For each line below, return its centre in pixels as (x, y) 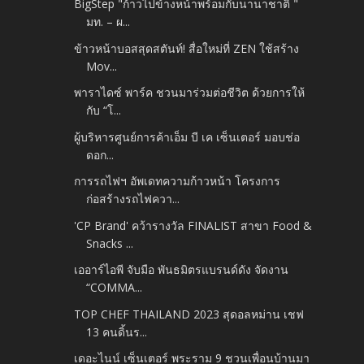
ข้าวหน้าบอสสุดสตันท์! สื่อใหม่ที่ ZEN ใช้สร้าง (187, 48)
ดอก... (100, 154)
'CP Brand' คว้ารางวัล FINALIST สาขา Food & (193, 225)
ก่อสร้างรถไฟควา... (133, 199)
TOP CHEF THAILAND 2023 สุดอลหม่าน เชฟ (189, 314)
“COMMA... (115, 288)
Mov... (102, 66)
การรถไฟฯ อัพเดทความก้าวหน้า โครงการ (178, 181)
